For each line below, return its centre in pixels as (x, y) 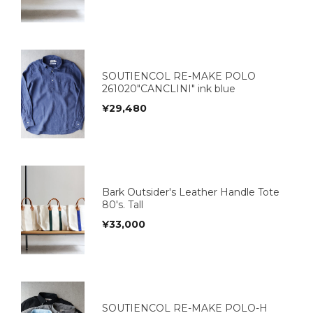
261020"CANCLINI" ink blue (169, 89)
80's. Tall (123, 205)
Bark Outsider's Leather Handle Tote (191, 192)
